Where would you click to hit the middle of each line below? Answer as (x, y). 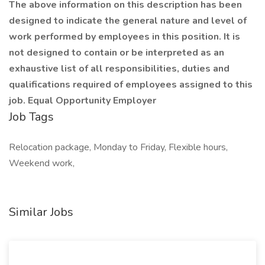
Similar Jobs (41, 212)
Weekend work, (42, 163)
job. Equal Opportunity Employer (83, 101)
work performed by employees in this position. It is (125, 37)
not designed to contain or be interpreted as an (117, 53)
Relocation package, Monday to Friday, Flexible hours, (118, 147)
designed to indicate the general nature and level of (128, 21)
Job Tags (31, 117)
